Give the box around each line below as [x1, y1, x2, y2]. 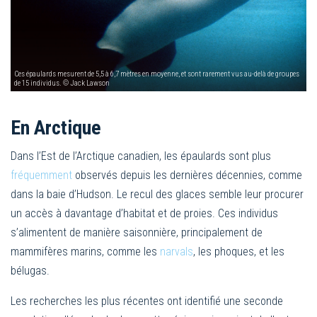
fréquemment [11, 168, 72, 182]
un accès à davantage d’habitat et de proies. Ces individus [11, 206, 278, 220]
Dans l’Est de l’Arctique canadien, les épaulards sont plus [11, 149, 271, 163]
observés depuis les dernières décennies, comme [72, 168, 302, 182]
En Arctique [11, 115, 101, 139]
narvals [160, 244, 193, 258]
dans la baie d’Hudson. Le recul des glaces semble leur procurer [11, 187, 304, 201]
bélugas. [11, 263, 50, 277]
